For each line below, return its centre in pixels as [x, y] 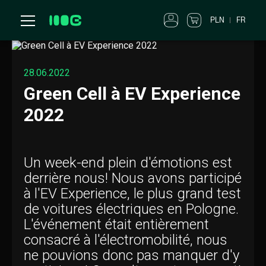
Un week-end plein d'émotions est [128, 163]
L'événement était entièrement [116, 224]
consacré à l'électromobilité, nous [126, 240]
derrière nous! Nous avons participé [133, 178]
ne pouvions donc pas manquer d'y [132, 255]
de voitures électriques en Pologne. [131, 209]
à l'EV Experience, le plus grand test [132, 194]
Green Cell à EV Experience [132, 94]
